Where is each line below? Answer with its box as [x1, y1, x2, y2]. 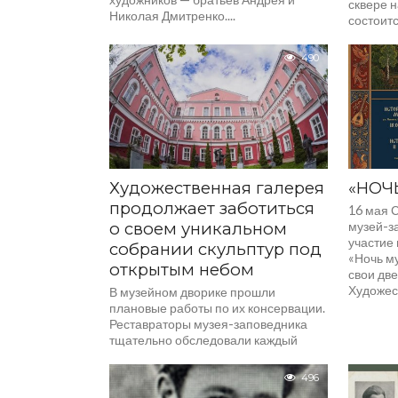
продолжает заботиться [109, 198, 315, 219]
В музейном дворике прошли [109, 284, 276, 299]
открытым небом [109, 259, 255, 280]
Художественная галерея [109, 178, 325, 198]
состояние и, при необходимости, [109, 364, 303, 379]
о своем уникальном [109, 219, 288, 239]
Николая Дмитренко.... [109, 8, 236, 23]
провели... [109, 380, 167, 395]
